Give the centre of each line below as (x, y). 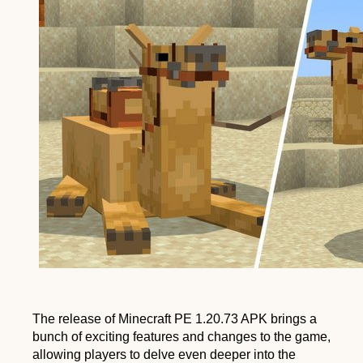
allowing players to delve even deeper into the (164, 354)
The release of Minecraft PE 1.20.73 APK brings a (175, 318)
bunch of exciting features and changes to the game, (181, 336)
